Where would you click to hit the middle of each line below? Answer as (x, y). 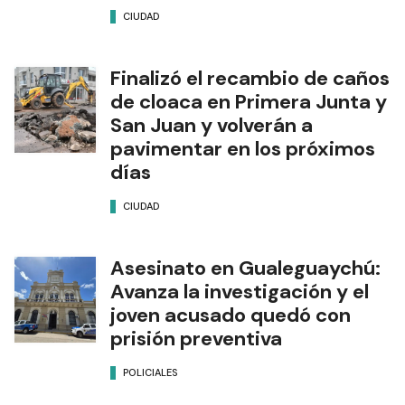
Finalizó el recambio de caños (250, 78)
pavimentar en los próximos (243, 149)
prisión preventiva (196, 339)
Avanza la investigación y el (240, 292)
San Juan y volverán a (212, 125)
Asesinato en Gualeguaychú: (245, 268)
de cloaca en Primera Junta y (249, 102)
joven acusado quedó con (231, 315)
